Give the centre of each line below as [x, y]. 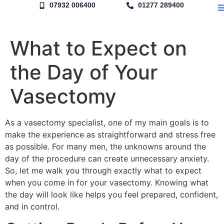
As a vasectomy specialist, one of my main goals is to [107, 122]
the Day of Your [84, 72]
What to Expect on [98, 48]
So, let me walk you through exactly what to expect [103, 170]
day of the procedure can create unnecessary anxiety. [107, 158]
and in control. [32, 206]
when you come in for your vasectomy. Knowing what [107, 182]
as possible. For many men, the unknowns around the [105, 146]
